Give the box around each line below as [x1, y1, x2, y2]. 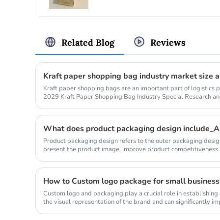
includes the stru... [43, 153, 95, 163]
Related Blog [61, 36, 114, 48]
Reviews [150, 36, 186, 48]
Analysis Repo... [43, 101, 88, 110]
